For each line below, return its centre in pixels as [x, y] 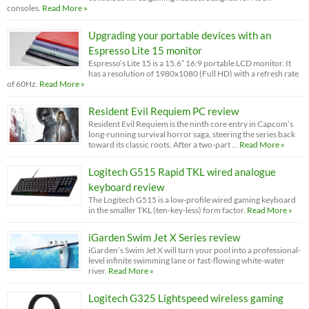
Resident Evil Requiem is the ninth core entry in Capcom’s [191, 123]
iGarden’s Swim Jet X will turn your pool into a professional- [195, 250]
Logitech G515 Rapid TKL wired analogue [182, 171]
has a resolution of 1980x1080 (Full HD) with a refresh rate [193, 73]
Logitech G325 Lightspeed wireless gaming [186, 298]
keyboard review [126, 187]
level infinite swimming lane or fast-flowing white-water [187, 260]
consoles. [24, 8]
